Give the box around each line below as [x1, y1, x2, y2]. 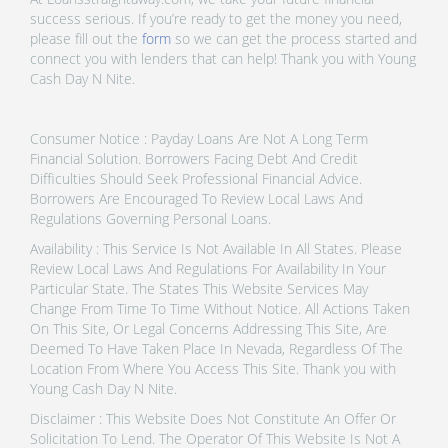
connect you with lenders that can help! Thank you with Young [30, 48, 416, 68]
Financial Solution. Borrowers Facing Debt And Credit [30, 148, 358, 168]
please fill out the [30, 28, 142, 48]
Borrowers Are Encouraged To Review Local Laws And [30, 188, 363, 208]
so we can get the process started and [171, 28, 417, 48]
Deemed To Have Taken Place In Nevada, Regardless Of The [30, 338, 403, 358]
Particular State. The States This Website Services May [30, 278, 368, 298]
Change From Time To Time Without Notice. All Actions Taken [30, 298, 410, 318]
